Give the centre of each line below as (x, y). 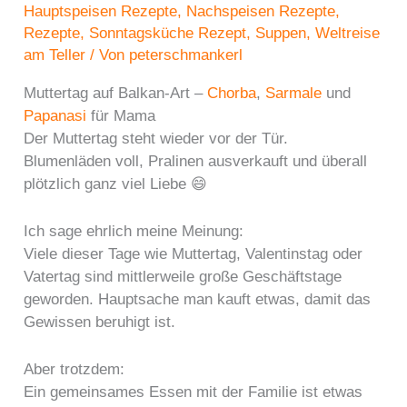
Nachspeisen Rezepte (261, 11)
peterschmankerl (186, 55)
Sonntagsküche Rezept (168, 33)
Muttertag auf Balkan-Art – (116, 93)
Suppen (281, 33)
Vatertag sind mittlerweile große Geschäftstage (183, 276)
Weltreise (348, 33)
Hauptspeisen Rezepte (101, 11)
